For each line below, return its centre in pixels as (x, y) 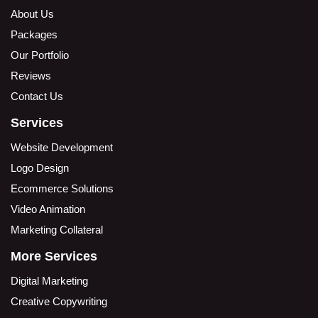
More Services (54, 256)
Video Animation (48, 209)
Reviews (31, 75)
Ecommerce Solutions (62, 188)
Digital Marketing (49, 280)
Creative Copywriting (59, 301)
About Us (32, 13)
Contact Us (37, 96)
